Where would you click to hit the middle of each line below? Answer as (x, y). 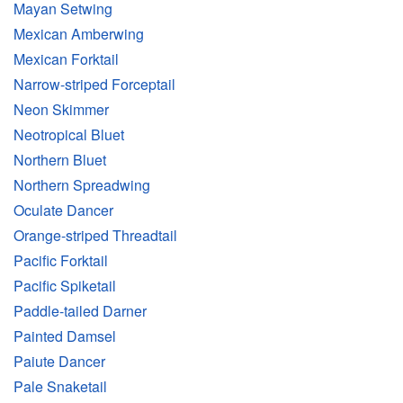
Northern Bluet (60, 160)
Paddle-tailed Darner (80, 311)
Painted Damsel (65, 336)
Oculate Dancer (63, 210)
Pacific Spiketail (65, 286)
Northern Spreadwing (82, 185)
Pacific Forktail (61, 261)
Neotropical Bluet (69, 135)
